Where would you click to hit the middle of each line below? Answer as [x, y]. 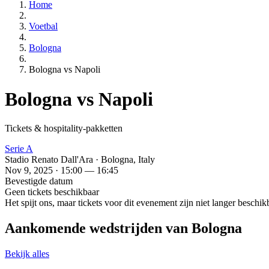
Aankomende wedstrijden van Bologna [123, 228]
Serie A [19, 149]
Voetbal [43, 26]
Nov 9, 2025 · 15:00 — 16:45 [62, 171]
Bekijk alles [27, 253]
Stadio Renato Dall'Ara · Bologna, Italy [80, 160]
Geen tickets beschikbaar [52, 192]
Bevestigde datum [39, 181]
